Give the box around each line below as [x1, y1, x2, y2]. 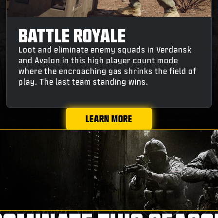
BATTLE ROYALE [18, 25, 127, 45]
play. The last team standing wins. [18, 77, 149, 86]
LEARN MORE [86, 113, 132, 124]
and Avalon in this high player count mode [18, 55, 179, 64]
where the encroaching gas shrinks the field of [18, 66, 197, 75]
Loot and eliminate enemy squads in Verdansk [18, 45, 192, 54]
